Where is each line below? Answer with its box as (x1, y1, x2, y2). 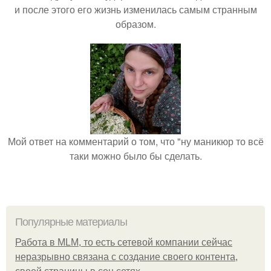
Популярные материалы (15, 216, 127, 228)
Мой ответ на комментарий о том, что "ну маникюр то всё (7, 134, 264, 148)
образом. (115, 17, 156, 31)
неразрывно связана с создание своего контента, (15, 252, 238, 262)
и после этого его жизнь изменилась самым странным (14, 2, 257, 16)
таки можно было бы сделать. (69, 149, 202, 163)
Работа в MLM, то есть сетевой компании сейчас (15, 237, 232, 247)
